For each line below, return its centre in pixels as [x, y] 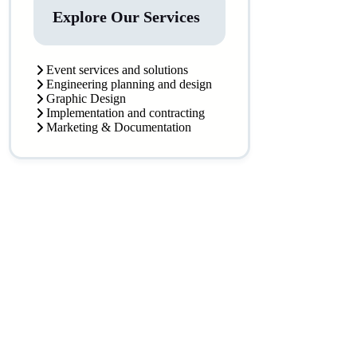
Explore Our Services [127, 17]
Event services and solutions [118, 70]
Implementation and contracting [126, 113]
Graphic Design [86, 98]
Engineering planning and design [129, 84]
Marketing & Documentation [119, 127]
